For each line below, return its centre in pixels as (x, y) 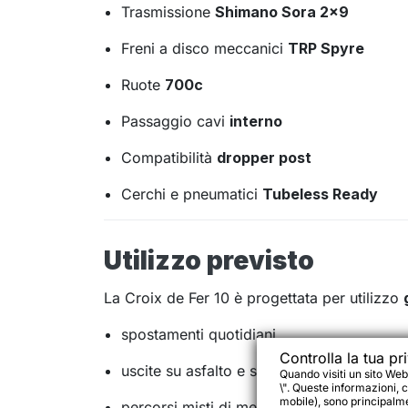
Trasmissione (168, 12)
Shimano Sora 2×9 (282, 12)
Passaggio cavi (176, 122)
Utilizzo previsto (209, 261)
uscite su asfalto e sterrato (212, 371)
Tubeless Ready (321, 194)
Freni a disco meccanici (205, 49)
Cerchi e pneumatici (192, 194)
